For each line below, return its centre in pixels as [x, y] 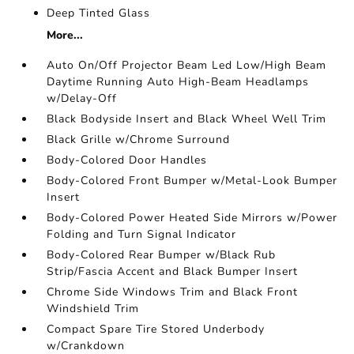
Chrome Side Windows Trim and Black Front [173, 292]
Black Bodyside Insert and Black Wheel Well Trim [187, 119]
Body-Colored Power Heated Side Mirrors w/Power [192, 218]
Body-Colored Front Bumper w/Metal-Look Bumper [192, 181]
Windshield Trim [93, 309]
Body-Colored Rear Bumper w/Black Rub [162, 255]
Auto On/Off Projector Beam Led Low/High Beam [187, 66]
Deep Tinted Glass [99, 13]
